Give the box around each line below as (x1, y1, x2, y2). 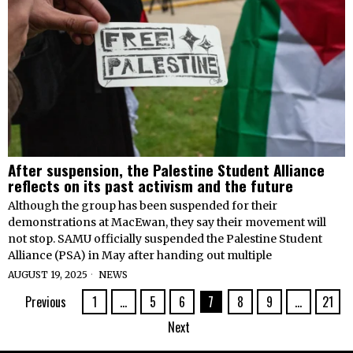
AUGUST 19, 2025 (8, 268, 87, 281)
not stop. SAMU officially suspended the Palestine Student (8, 231, 322, 246)
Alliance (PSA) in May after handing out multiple (8, 247, 272, 262)
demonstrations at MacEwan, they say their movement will (8, 214, 326, 229)
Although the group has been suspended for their (8, 198, 277, 213)
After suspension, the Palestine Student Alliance (8, 158, 325, 180)
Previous (24, 292, 66, 311)
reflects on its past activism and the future (8, 173, 293, 196)
